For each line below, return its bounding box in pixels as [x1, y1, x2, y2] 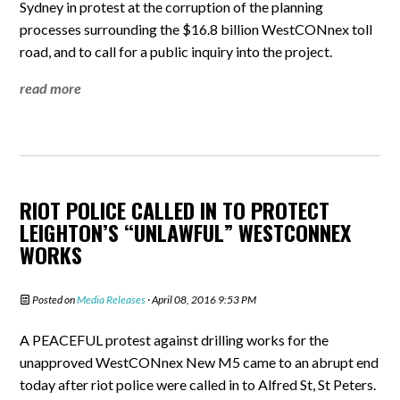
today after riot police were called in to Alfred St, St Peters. [20, 376, 377, 393]
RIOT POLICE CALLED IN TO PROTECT [20, 194, 330, 226]
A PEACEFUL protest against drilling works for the [20, 331, 329, 348]
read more [20, 79, 82, 96]
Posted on [30, 293, 78, 306]
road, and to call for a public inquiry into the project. [20, 43, 333, 60]
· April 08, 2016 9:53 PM [146, 293, 257, 306]
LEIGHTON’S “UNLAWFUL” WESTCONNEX [20, 216, 352, 248]
